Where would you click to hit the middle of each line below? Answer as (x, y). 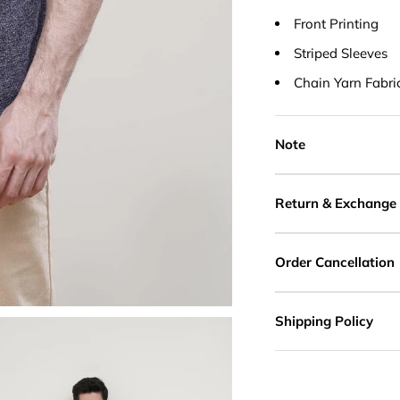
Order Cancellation (335, 262)
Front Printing (336, 23)
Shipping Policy (324, 321)
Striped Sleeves (341, 53)
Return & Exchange (336, 203)
